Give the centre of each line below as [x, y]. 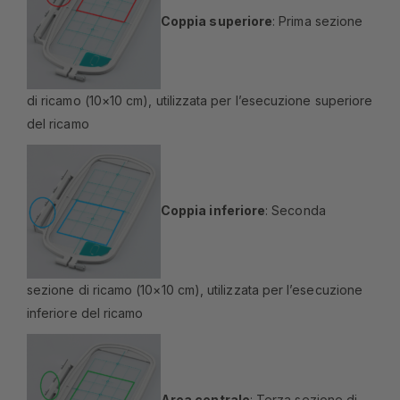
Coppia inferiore [213, 211]
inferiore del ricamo [85, 313]
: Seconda [296, 211]
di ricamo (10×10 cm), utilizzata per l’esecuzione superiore [200, 101]
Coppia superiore [217, 21]
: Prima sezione [318, 21]
